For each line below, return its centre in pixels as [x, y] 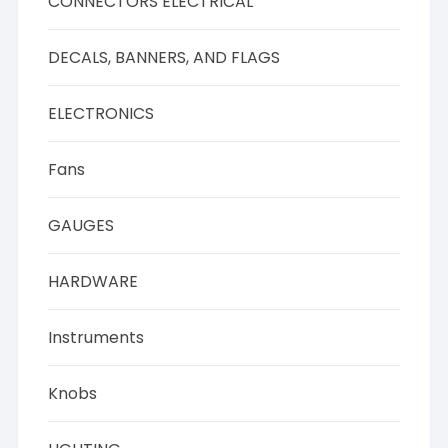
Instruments [96, 337]
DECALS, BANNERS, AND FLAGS [164, 57]
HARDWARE [93, 281]
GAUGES [81, 225]
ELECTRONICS [101, 113]
